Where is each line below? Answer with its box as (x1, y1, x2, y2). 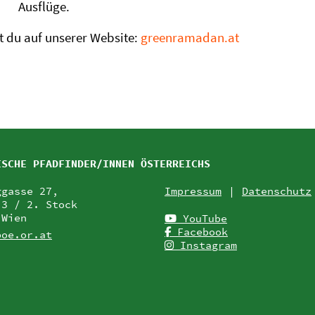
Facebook (171, 225, 228, 239)
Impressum (165, 184, 221, 198)
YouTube (176, 212, 227, 226)
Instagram (174, 238, 237, 252)
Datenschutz (242, 184, 311, 198)
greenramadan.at (141, 29, 239, 46)
